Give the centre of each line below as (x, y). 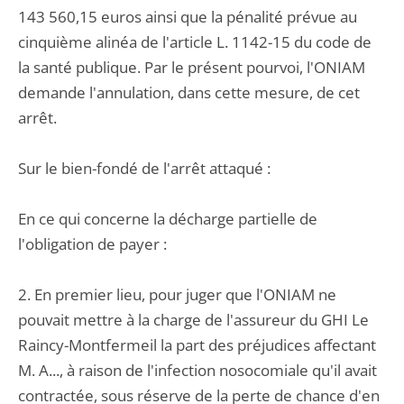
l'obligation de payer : (92, 244)
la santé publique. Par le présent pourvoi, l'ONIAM (192, 67)
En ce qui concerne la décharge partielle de (168, 219)
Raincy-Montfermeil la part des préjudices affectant (197, 345)
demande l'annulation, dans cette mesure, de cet (189, 92)
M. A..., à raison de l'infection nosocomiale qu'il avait (197, 370)
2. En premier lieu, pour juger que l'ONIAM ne (177, 294)
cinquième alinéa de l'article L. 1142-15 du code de (195, 42)
